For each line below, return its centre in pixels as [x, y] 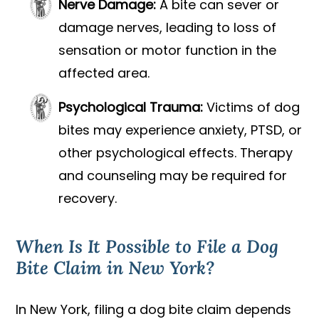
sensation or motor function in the [168, 51]
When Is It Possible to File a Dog [147, 246]
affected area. [104, 73]
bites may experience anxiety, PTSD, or [181, 130]
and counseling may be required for [173, 176]
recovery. [88, 199]
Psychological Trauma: [131, 108]
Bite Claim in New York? [115, 268]
